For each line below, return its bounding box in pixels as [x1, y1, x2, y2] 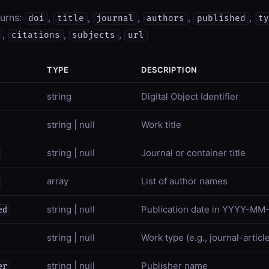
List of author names [141, 175, 228, 187]
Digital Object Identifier [141, 91, 239, 102]
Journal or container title [141, 147, 246, 159]
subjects [72, 30, 116, 40]
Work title [141, 119, 181, 130]
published [197, 13, 246, 23]
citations [11, 30, 60, 40]
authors [147, 13, 185, 23]
